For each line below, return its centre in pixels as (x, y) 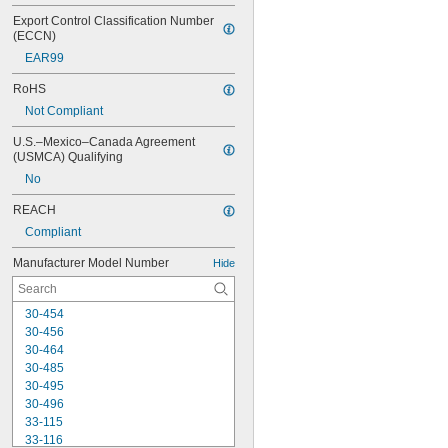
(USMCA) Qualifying (68, 157)
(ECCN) (34, 36)
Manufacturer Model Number (91, 263)
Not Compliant (64, 111)
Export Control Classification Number (113, 21)
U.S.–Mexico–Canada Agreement (104, 142)
